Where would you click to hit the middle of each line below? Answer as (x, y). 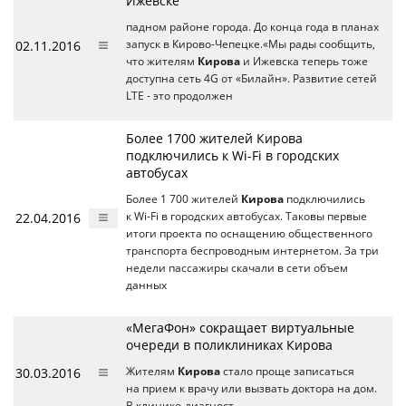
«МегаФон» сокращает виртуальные (240, 327)
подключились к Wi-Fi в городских (232, 155)
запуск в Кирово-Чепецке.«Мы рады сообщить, (251, 43)
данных (146, 285)
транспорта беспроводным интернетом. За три (252, 250)
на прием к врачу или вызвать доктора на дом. (251, 388)
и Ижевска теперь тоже (304, 61)
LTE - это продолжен (179, 95)
